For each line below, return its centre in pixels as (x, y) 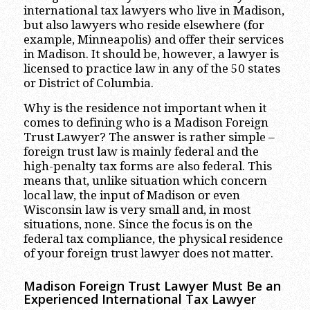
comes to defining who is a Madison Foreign (146, 122)
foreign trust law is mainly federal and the (141, 151)
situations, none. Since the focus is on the (138, 224)
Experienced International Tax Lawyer (139, 299)
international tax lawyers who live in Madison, (154, 11)
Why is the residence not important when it (145, 108)
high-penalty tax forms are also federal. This (147, 166)
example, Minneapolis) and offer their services (153, 40)
